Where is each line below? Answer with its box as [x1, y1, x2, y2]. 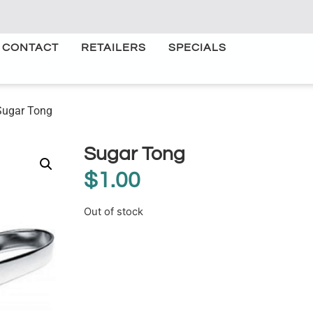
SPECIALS [168, 42, 226, 53]
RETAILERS [81, 42, 146, 53]
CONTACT [2, 42, 59, 53]
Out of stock [84, 205, 143, 219]
